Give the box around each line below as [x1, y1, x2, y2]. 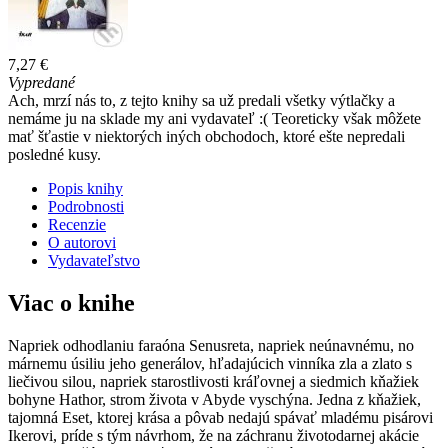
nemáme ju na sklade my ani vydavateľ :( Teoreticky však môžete [8, 109, 421, 127]
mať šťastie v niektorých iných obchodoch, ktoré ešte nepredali [8, 127, 405, 145]
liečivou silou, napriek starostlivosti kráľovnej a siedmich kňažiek [8, 372, 419, 390]
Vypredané [8, 73, 75, 91]
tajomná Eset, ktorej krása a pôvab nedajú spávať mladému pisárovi [8, 408, 433, 426]
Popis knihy [48, 179, 123, 197]
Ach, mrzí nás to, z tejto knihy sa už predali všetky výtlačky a [8, 91, 395, 109]
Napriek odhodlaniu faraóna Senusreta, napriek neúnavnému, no [8, 336, 414, 354]
